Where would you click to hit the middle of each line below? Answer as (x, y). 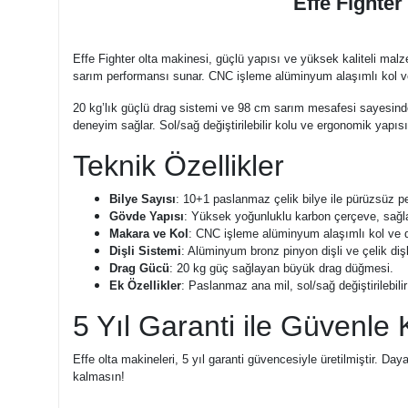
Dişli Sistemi (145, 250)
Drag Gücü (139, 268)
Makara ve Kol (148, 233)
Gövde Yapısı (146, 216)
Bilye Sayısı (142, 199)
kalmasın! (98, 376)
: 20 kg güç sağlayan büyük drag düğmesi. (281, 268)
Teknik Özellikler (178, 165)
